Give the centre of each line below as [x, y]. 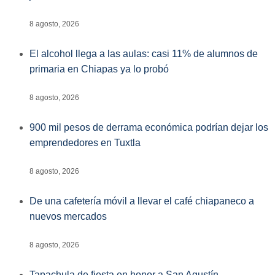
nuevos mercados [68, 216]
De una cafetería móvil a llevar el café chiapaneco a [142, 201]
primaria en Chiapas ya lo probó [99, 69]
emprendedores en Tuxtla [85, 142]
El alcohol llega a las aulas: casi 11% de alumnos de [144, 54]
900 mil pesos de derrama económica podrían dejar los [149, 127]
